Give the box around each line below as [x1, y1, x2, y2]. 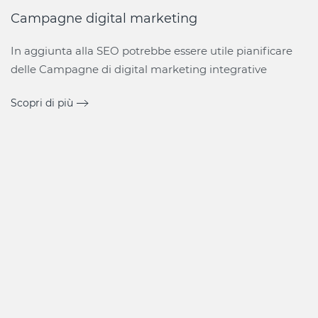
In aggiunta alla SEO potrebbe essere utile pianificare [11, 44, 292, 58]
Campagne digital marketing [11, 11, 197, 27]
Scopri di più [11, 97, 73, 110]
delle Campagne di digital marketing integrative [11, 62, 267, 77]
